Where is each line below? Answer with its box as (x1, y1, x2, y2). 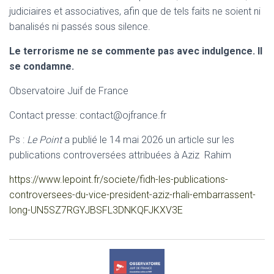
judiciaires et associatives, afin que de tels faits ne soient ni (9, 5, 261, 17)
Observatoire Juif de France (9, 84, 128, 97)
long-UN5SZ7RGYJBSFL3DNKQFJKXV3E (9, 204, 183, 216)
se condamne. (9, 60, 74, 72)
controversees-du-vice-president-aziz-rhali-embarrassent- (9, 188, 256, 201)
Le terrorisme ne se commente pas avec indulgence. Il (9, 45, 262, 57)
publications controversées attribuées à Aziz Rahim (9, 149, 231, 161)
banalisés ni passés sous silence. (9, 20, 150, 32)
